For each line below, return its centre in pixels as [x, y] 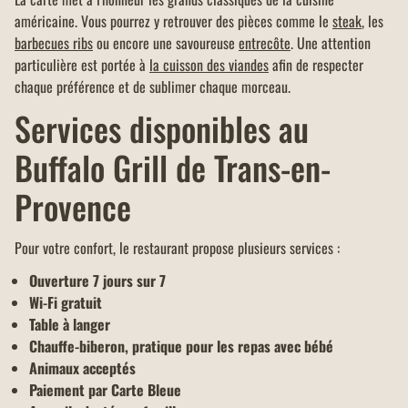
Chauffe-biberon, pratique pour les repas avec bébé [181, 347]
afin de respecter [316, 65]
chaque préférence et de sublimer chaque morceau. [153, 87]
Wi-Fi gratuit [66, 303]
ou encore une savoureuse [166, 43]
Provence [73, 207]
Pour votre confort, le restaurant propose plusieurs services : [177, 248]
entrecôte [265, 43]
